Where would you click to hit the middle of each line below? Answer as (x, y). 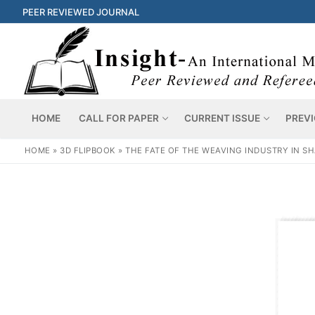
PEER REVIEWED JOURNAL (81, 12)
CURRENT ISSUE (222, 118)
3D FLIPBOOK (88, 150)
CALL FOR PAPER (119, 118)
